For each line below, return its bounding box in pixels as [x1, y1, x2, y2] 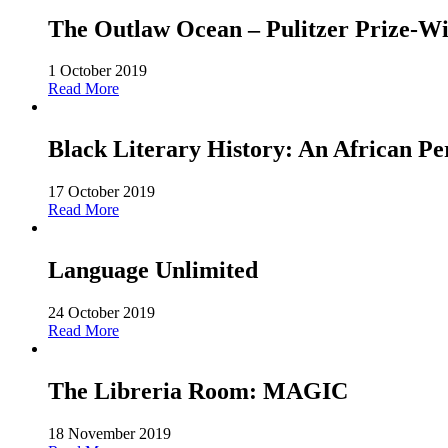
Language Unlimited [48, 257, 258, 284]
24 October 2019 [48, 304, 155, 322]
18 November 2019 [48, 424, 171, 442]
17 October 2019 [48, 183, 155, 201]
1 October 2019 [48, 62, 147, 80]
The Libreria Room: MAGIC [48, 377, 348, 404]
